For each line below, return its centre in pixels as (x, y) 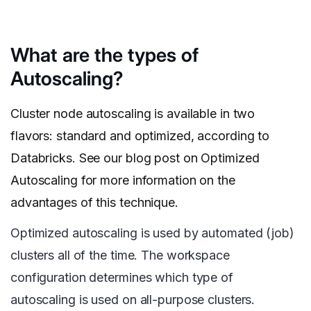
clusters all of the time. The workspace (120, 255)
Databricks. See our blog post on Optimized (135, 158)
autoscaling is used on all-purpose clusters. (133, 300)
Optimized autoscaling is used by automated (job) (152, 233)
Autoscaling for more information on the (123, 180)
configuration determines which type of (122, 278)
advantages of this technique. (94, 203)
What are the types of (104, 55)
